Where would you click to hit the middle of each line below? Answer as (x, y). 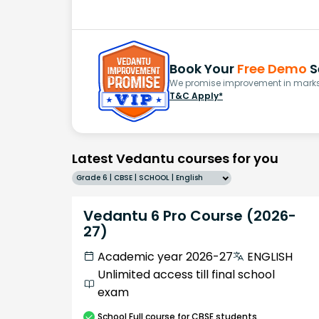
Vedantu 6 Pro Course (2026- (190, 215)
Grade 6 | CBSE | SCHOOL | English (140, 177)
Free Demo (272, 68)
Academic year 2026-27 (165, 256)
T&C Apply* (196, 95)
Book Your (203, 68)
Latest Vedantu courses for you (175, 158)
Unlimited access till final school (186, 274)
